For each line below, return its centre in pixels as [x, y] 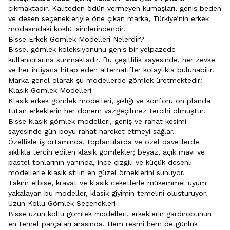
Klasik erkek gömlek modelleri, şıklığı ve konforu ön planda [109, 100]
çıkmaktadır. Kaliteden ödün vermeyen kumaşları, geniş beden [115, 8]
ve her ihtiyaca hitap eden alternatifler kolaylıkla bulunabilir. [111, 70]
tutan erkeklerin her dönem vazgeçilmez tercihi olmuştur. [107, 111]
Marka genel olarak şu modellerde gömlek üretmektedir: [105, 80]
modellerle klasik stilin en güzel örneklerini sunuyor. [98, 172]
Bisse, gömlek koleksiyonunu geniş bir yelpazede [92, 49]
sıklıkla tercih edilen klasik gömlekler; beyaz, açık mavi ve [107, 152]
